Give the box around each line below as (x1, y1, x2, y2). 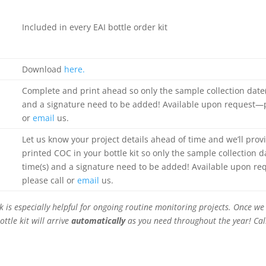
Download (21, 64, 64, 75)
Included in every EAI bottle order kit (21, 21, 167, 33)
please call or (21, 175, 77, 186)
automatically (71, 215, 125, 226)
